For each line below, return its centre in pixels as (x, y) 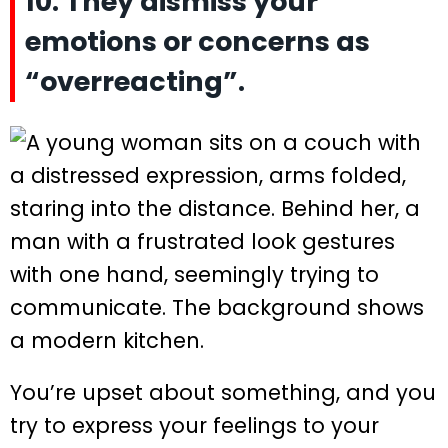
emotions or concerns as (197, 41)
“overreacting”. (135, 81)
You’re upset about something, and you (223, 392)
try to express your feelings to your (194, 425)
